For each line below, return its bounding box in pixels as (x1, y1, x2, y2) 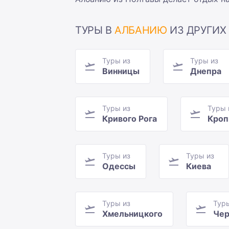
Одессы (102, 161, 135, 172)
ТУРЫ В (75, 24, 115, 37)
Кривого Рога (102, 113, 157, 124)
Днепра (190, 66, 221, 77)
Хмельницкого (102, 209, 163, 219)
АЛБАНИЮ (114, 24, 167, 37)
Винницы (102, 66, 140, 77)
